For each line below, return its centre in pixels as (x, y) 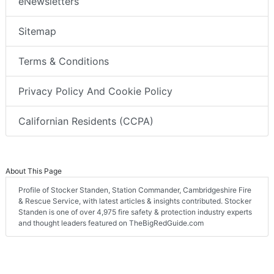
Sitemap (37, 31)
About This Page (34, 171)
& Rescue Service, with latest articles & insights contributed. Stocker (135, 201)
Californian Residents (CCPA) (86, 121)
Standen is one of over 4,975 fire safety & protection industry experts (135, 212)
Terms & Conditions (64, 61)
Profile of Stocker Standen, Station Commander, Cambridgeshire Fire (135, 190)
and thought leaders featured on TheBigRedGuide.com (111, 223)
